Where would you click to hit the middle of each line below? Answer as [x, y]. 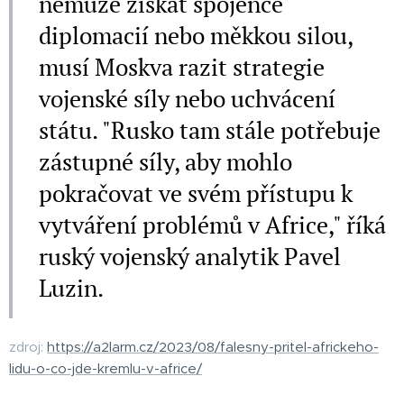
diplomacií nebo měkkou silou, [196, 35]
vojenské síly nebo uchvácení [187, 98]
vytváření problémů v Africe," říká [212, 224]
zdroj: [28, 346]
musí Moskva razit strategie [182, 66]
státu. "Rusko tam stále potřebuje [210, 129]
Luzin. [71, 287]
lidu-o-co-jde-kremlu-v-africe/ [106, 368]
